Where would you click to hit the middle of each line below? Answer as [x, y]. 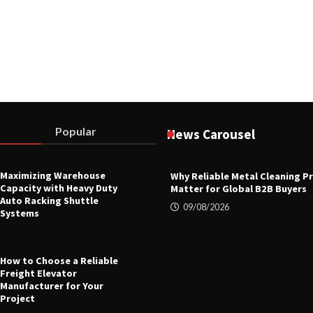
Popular [76, 131]
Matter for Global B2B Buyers [239, 188]
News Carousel [211, 134]
